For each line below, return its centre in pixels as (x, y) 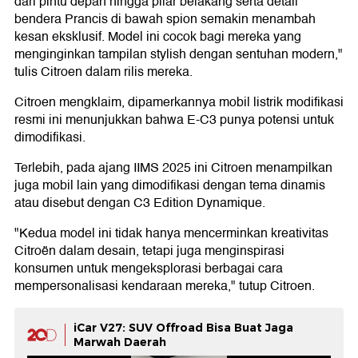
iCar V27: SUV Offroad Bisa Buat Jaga (183, 328)
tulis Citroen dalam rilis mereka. (103, 72)
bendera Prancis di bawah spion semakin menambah (165, 20)
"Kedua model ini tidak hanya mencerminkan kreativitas (171, 234)
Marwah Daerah (120, 342)
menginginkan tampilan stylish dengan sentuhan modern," (179, 55)
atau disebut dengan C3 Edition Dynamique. (140, 203)
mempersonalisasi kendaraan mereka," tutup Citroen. (165, 286)
